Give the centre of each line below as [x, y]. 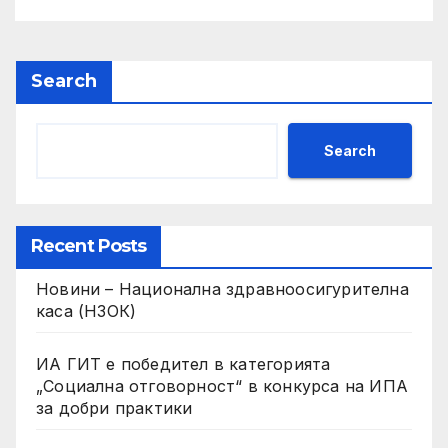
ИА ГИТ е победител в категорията [183, 364]
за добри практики [114, 408]
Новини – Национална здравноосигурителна [222, 289]
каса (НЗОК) [86, 311]
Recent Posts [89, 246]
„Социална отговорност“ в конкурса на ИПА [222, 386]
